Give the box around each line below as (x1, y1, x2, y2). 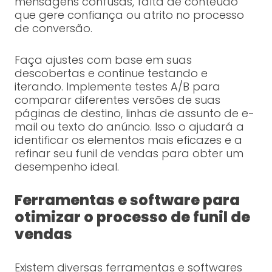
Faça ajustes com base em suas (14, 52, 192, 68)
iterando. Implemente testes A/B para (14, 79, 220, 95)
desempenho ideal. (14, 159, 119, 175)
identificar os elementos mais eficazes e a (14, 132, 242, 148)
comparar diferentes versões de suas (14, 92, 220, 108)
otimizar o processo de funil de (14, 207, 250, 228)
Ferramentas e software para (14, 190, 240, 211)
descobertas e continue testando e (14, 66, 208, 81)
